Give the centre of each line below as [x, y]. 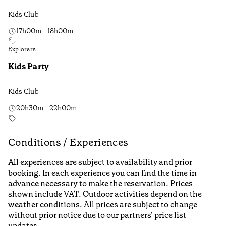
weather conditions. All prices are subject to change [103, 205]
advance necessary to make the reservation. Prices [100, 184]
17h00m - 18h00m [45, 31]
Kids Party [28, 66]
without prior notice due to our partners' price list [97, 215]
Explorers [22, 49]
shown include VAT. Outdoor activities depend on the [105, 194]
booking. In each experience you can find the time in [102, 173]
